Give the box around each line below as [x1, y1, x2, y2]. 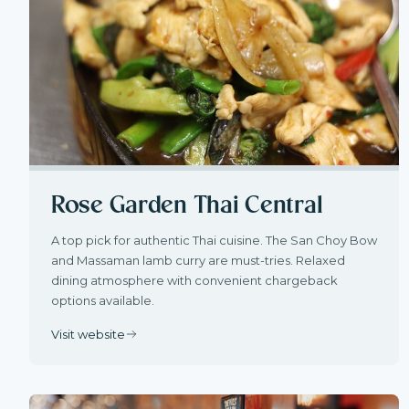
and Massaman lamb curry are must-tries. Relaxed [51, 252, 345, 267]
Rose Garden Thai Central [51, 193, 323, 218]
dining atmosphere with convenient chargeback [51, 272, 338, 288]
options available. [51, 292, 154, 308]
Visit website [51, 326, 125, 341]
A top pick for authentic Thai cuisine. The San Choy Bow [51, 232, 377, 247]
